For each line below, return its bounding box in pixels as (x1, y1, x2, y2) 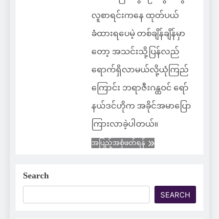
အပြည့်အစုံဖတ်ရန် (91, 139, 145, 147)
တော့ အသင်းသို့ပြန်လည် (91, 47, 179, 57)
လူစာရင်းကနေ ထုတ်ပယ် (91, 11, 179, 21)
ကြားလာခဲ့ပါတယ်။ (91, 119, 158, 129)
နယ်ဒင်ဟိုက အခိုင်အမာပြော (91, 101, 191, 111)
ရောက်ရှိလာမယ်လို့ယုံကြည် (91, 65, 189, 75)
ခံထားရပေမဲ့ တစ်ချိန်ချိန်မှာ (91, 29, 185, 39)
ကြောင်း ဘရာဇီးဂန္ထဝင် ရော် (91, 83, 189, 93)
